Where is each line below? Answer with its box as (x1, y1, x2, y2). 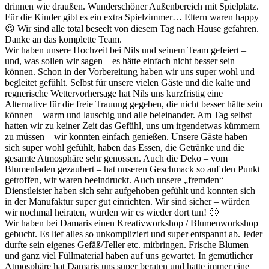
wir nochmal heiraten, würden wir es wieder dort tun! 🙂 (5, 207, 219, 218)
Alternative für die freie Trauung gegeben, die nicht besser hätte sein (5, 99, 262, 110)
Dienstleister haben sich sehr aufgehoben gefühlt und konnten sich (5, 186, 255, 196)
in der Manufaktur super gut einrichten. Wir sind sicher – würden (5, 196, 250, 207)
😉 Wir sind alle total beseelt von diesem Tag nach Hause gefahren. (5, 23, 259, 34)
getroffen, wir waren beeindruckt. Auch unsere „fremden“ (5, 175, 223, 186)
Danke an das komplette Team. (5, 34, 122, 45)
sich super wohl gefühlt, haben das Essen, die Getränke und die (5, 142, 244, 153)
